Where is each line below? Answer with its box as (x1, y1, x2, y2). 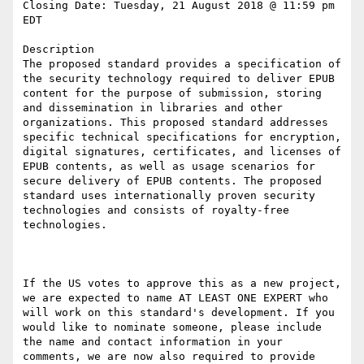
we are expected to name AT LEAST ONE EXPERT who (23, 292, 328, 305)
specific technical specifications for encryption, (23, 131, 341, 144)
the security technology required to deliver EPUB (23, 72, 335, 85)
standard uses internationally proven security (23, 189, 315, 202)
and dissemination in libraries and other (23, 102, 283, 115)
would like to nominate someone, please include (23, 321, 322, 334)
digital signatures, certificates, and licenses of (23, 145, 341, 158)
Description (23, 43, 94, 56)
